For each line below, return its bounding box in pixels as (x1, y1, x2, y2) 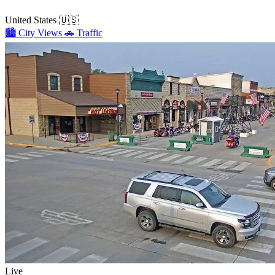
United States (5, 14, 56, 25)
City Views (18, 27, 62, 38)
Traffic (77, 27, 103, 38)
